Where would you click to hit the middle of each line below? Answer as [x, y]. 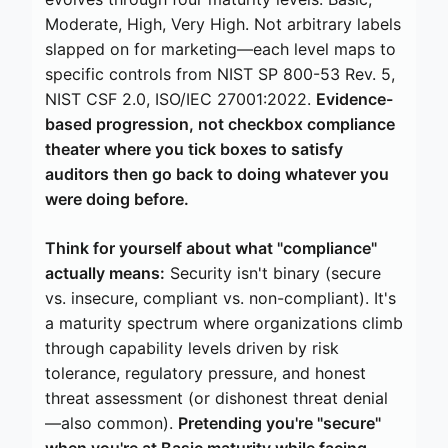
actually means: [105, 272]
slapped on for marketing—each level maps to [220, 48]
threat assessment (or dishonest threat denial [216, 397]
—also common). [111, 422]
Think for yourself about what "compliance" [211, 247]
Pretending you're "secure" [279, 422]
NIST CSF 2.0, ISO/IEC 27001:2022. [180, 98]
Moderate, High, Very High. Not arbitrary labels [223, 23]
